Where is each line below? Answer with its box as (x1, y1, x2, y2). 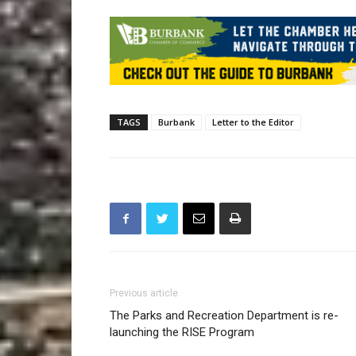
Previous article (110, 288, 178, 300)
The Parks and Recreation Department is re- (110, 308, 339, 323)
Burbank (158, 116, 195, 129)
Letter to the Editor (212, 116, 294, 129)
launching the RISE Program (110, 325, 254, 340)
